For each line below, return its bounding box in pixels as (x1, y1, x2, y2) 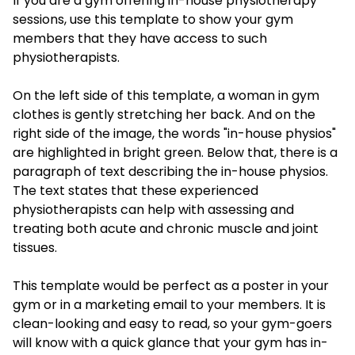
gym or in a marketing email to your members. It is (13, 296, 326, 314)
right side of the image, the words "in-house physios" (13, 124, 336, 143)
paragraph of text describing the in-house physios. (13, 162, 328, 181)
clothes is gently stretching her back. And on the (13, 105, 315, 124)
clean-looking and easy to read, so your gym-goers (13, 315, 332, 333)
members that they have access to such (13, 29, 267, 48)
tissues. (13, 239, 57, 257)
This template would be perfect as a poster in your (13, 277, 329, 295)
